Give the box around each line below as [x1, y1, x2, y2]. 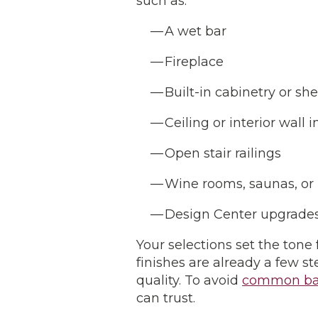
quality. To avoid [136, 273, 242, 289]
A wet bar [165, 23, 226, 40]
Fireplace [165, 54, 224, 70]
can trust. [136, 290, 199, 307]
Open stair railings [165, 146, 281, 162]
